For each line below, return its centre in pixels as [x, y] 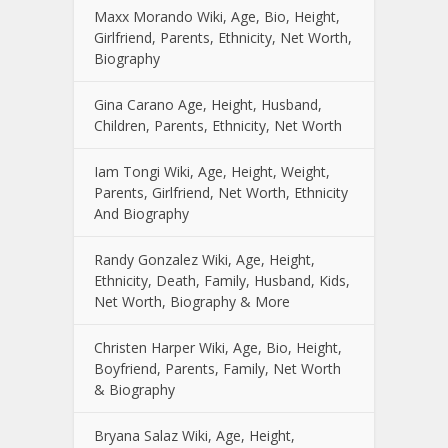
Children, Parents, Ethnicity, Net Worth [218, 125]
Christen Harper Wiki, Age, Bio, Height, [218, 347]
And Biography [141, 213]
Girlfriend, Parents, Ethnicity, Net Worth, [223, 37]
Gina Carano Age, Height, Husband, [208, 104]
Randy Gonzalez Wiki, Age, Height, [204, 259]
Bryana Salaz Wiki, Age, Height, [194, 435]
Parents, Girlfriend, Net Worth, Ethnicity [221, 192]
